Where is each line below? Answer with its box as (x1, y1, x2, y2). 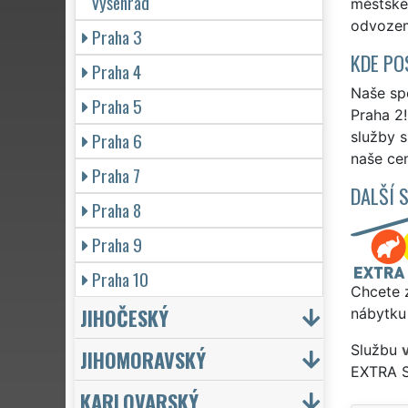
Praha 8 (92, 196, 141, 223)
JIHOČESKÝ (80, 301, 168, 332)
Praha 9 (92, 230, 142, 258)
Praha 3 (92, 23, 142, 50)
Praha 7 (92, 161, 140, 189)
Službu (350, 340, 402, 359)
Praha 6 (92, 127, 142, 154)
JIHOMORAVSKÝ (80, 343, 206, 374)
